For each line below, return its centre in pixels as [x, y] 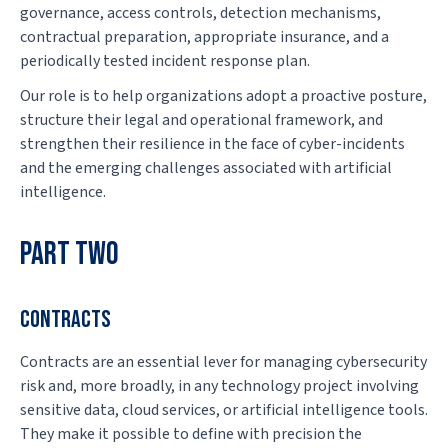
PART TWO [69, 254]
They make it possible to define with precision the [191, 433]
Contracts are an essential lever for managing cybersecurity [223, 361]
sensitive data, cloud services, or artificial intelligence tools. [224, 409]
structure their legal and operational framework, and [201, 119]
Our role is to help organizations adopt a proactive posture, [223, 95]
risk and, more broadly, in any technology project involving [219, 385]
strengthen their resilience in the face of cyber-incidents [212, 143]
